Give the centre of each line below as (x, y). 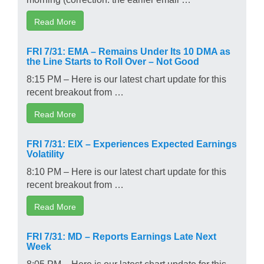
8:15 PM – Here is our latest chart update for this (126, 78)
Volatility (45, 153)
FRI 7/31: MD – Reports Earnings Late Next (121, 235)
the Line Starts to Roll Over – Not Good (113, 60)
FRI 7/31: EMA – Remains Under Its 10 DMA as (128, 50)
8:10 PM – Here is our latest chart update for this (126, 171)
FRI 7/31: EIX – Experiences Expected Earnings (132, 143)
